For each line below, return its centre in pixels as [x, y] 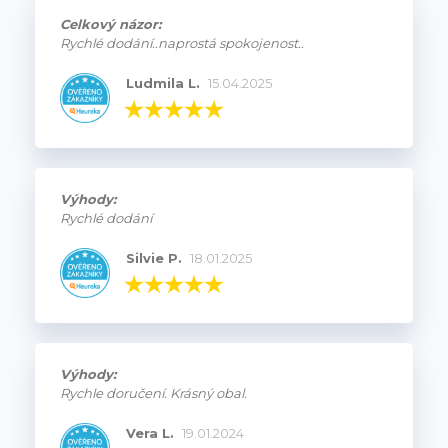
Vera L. [149, 432]
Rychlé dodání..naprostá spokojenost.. [182, 42]
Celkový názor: [110, 23]
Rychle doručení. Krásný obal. [153, 392]
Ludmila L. [162, 82]
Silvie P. [153, 257]
